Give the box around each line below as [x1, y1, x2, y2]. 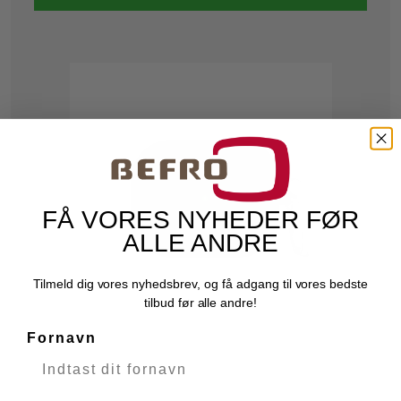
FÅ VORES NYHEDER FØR [42, 206, 359, 235]
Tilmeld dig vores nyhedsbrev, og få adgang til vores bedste [32, 277, 369, 292]
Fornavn [26, 329, 97, 346]
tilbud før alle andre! [143, 295, 258, 311]
